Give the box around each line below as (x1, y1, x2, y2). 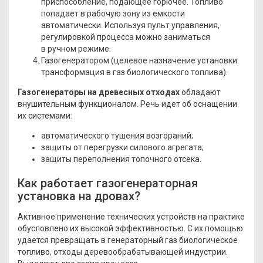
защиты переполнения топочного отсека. (41, 154, 201, 164)
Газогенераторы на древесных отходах (18, 87, 181, 97)
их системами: (18, 110, 72, 120)
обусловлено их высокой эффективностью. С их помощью (18, 223, 243, 233)
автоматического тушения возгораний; (41, 130, 193, 140)
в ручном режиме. (41, 43, 111, 53)
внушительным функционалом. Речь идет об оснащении (18, 99, 237, 109)
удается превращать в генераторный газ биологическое (18, 235, 238, 245)
